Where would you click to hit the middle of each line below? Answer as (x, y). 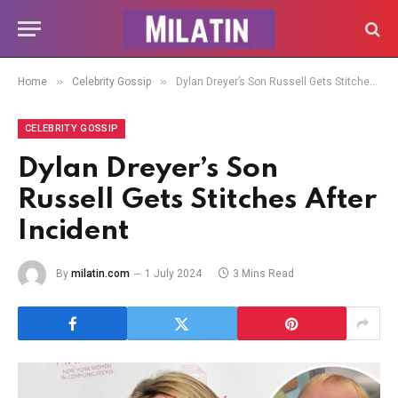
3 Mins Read (263, 274)
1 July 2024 (173, 274)
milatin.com (100, 274)
